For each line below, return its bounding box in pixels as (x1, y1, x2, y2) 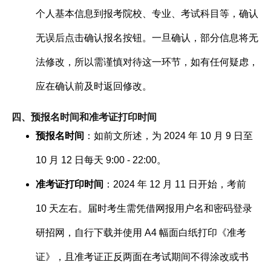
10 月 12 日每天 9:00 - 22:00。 (36, 154, 167, 165)
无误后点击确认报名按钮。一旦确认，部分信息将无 (36, 32, 259, 43)
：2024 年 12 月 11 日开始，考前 (103, 178, 247, 189)
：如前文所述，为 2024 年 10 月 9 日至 (84, 130, 253, 141)
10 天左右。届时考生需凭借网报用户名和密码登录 (36, 203, 253, 214)
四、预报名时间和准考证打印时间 (11, 111, 157, 122)
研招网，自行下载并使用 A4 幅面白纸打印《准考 (36, 227, 247, 238)
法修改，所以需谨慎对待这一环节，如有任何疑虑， (36, 56, 259, 67)
